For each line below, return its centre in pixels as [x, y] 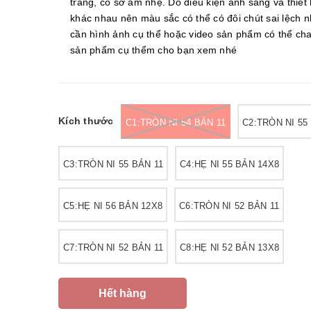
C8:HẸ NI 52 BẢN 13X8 [229, 247]
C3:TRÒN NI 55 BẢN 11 [113, 164]
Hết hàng [123, 293]
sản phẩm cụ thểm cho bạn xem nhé [153, 50]
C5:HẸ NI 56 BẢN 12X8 [113, 206]
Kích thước [86, 121]
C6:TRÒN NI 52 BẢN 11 [229, 206]
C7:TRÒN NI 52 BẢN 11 [113, 247]
